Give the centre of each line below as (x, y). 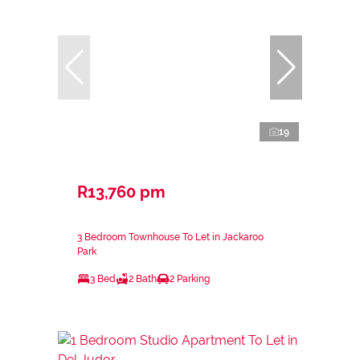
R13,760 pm (121, 192)
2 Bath (143, 279)
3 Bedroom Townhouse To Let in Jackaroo (170, 237)
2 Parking (190, 279)
